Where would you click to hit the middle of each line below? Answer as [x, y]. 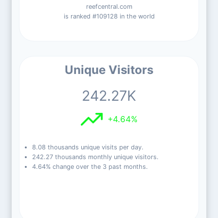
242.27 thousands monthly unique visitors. [95, 157]
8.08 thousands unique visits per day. [88, 147]
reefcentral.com [109, 7]
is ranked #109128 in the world [109, 16]
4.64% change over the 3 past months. [90, 167]
